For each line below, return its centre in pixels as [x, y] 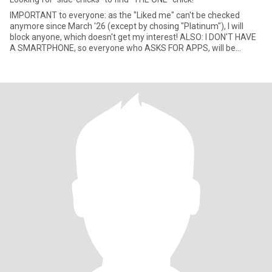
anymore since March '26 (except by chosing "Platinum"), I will [127, 26]
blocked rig [30, 59]
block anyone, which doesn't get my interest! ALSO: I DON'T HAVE [95, 37]
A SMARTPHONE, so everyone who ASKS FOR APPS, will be [123, 48]
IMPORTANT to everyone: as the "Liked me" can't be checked [125, 15]
